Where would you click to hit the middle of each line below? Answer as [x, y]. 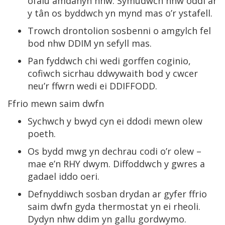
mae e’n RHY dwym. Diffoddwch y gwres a [116, 164]
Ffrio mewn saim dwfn [56, 103]
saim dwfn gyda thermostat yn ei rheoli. [114, 206]
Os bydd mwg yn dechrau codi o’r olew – [115, 151]
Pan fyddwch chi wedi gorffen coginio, [109, 61]
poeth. [42, 134]
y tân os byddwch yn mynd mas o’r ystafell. [120, 13]
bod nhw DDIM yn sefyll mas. [91, 43]
